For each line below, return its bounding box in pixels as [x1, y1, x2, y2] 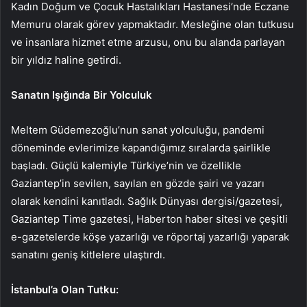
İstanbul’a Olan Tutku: [11, 283, 119, 297]
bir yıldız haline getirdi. [11, 53, 121, 67]
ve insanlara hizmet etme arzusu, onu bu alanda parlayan [11, 36, 285, 49]
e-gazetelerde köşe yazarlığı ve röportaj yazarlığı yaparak [11, 230, 289, 244]
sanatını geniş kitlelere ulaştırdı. [11, 248, 165, 262]
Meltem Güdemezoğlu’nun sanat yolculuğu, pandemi [11, 123, 265, 137]
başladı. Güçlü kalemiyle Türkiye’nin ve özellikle [11, 159, 241, 173]
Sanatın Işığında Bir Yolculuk [11, 88, 152, 102]
